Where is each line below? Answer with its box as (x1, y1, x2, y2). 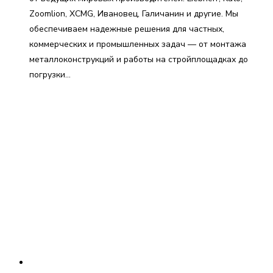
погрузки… (29, 68, 71, 80)
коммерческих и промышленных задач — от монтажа (29, 38, 246, 50)
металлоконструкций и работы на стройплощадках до (29, 53, 248, 65)
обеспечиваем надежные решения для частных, (29, 23, 224, 35)
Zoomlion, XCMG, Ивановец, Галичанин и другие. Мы (29, 7, 238, 19)
